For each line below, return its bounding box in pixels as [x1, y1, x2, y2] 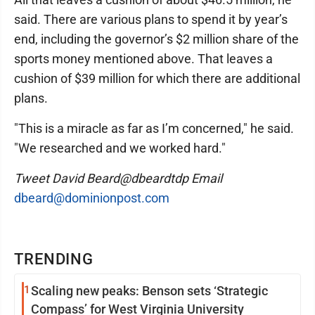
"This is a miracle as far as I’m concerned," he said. [14, 120, 294, 136]
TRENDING [14, 250, 94, 268]
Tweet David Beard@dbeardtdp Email [14, 170, 222, 186]
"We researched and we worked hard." [14, 140, 226, 155]
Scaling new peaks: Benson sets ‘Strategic [31, 283, 268, 298]
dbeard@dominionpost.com [14, 190, 169, 205]
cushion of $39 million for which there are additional [14, 70, 300, 86]
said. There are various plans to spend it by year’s [14, 11, 288, 27]
